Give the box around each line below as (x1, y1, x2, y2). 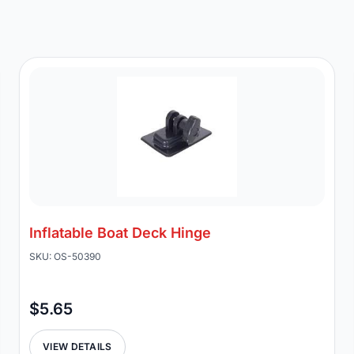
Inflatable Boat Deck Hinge (29, 224, 211, 241)
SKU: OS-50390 (29, 250, 101, 262)
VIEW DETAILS (43, 341, 112, 352)
